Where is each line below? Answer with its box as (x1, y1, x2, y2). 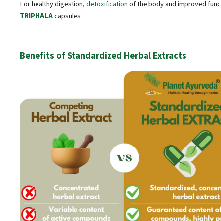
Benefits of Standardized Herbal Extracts (20, 49, 186, 63)
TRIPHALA (20, 10, 53, 21)
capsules (53, 10, 81, 21)
